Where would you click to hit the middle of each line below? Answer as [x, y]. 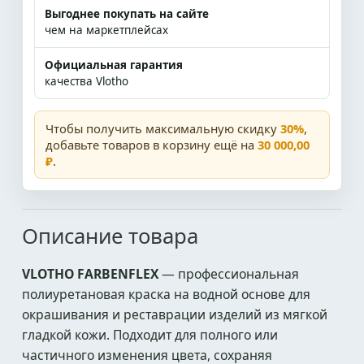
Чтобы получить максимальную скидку [163, 128]
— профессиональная [229, 274]
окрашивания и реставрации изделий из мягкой [175, 314]
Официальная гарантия [114, 65]
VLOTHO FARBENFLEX [90, 274]
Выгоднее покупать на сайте [127, 14]
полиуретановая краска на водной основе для [166, 294]
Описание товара [110, 236]
